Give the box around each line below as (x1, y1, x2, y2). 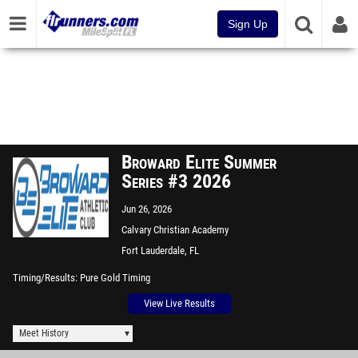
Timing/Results (13, 272, 75, 284)
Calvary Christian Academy (121, 224, 229, 236)
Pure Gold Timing (80, 272, 150, 284)
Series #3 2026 (121, 170, 231, 193)
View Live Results (143, 297, 215, 309)
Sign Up (228, 18, 268, 30)
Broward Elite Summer (121, 151, 276, 173)
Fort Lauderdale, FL (121, 245, 199, 257)
